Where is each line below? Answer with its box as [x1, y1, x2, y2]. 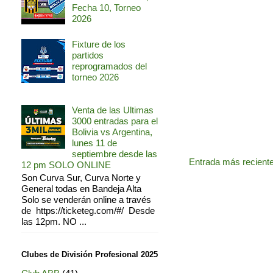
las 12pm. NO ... [21, 216, 87, 227]
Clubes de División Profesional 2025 [21, 249, 158, 259]
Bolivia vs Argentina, [72, 127, 152, 138]
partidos [72, 50, 104, 61]
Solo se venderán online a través [21, 194, 151, 205]
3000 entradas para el [72, 116, 158, 127]
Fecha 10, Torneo [72, 2, 141, 13]
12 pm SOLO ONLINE [21, 160, 111, 171]
